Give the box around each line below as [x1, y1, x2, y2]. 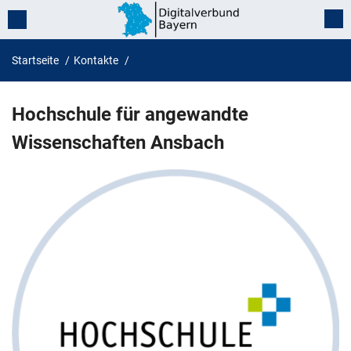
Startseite [12, 54, 59, 67]
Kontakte [74, 54, 118, 67]
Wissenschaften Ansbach [12, 132, 224, 154]
